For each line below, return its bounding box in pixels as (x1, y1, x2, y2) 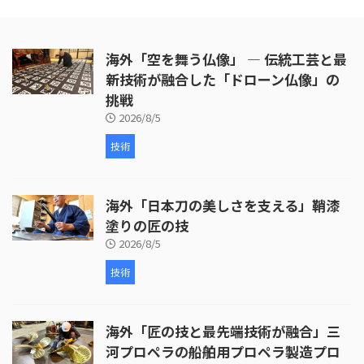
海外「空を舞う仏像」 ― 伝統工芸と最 (106, 48, 347, 69)
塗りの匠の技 (106, 214, 188, 236)
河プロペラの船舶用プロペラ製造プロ (106, 340, 340, 362)
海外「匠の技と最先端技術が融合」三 (106, 320, 340, 341)
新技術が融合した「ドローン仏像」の (106, 68, 340, 89)
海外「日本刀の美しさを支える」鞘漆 (106, 194, 340, 215)
